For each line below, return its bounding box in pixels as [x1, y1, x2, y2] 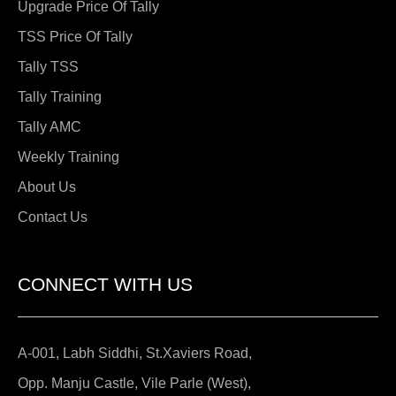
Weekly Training [18, 148, 119, 164]
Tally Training [18, 88, 102, 104]
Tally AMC [18, 118, 81, 134]
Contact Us [18, 209, 88, 225]
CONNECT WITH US [18, 274, 193, 295]
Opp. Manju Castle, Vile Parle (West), [18, 375, 251, 391]
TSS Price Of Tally [18, 28, 133, 44]
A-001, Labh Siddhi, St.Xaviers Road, [18, 345, 252, 361]
